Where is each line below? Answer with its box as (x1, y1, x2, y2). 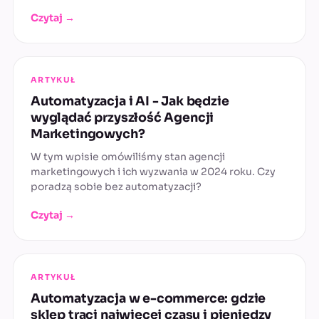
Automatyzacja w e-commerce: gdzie (31, 291, 266, 307)
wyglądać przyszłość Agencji (31, 110, 214, 126)
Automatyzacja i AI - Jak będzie (31, 93, 229, 110)
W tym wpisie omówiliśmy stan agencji (31, 150, 225, 164)
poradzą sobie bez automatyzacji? (31, 180, 202, 194)
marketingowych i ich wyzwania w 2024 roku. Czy (31, 165, 276, 179)
